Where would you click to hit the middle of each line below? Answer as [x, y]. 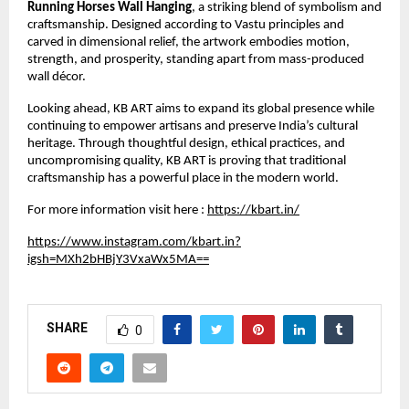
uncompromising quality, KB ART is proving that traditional [187, 161]
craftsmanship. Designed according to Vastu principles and [186, 25]
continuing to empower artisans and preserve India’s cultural [193, 126]
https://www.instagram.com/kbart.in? [134, 242]
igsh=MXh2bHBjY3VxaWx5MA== [118, 259]
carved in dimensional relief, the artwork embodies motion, [189, 42]
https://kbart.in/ [253, 210]
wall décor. [57, 77]
